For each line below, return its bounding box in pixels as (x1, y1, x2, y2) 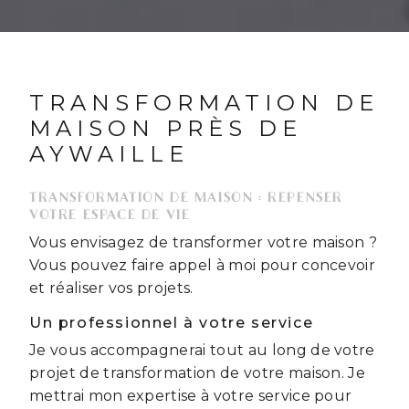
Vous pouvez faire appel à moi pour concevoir (29, 257, 376, 274)
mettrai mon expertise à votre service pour (29, 387, 352, 404)
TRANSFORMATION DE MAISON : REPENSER (29, 188, 344, 206)
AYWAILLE (29, 141, 189, 167)
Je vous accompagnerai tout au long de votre (29, 341, 375, 359)
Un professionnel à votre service (29, 314, 314, 331)
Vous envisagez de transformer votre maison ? (29, 234, 378, 251)
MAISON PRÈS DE (29, 115, 302, 142)
